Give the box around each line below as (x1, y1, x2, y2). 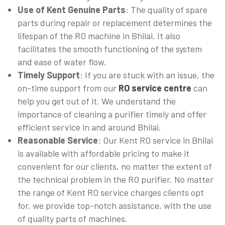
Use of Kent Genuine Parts (18, 4, 126, 16)
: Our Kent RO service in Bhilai (98, 135, 213, 146)
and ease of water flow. (18, 56, 106, 68)
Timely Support (18, 69, 80, 81)
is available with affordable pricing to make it (18, 148, 189, 159)
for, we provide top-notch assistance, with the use (18, 200, 211, 211)
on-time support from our (18, 82, 119, 94)
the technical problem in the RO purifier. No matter (18, 174, 213, 185)
